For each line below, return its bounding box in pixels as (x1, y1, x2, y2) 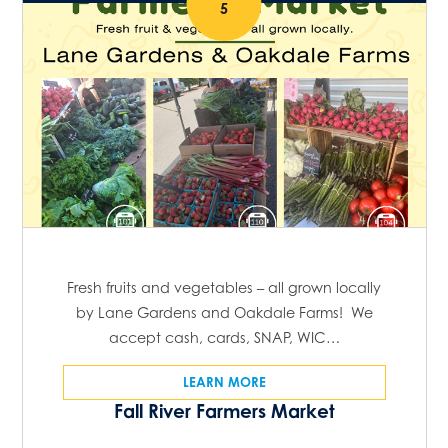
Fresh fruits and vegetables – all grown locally (67, 278, 381, 296)
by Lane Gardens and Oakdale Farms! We (75, 303, 373, 321)
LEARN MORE (182, 373, 266, 390)
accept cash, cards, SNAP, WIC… (108, 328, 340, 346)
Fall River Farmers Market (113, 399, 335, 422)
